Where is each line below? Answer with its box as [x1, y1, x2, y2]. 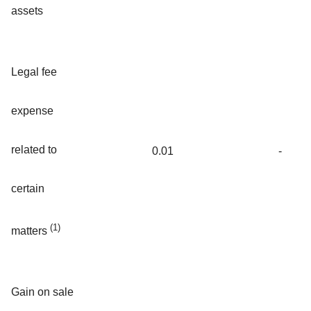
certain [11, 182, 44, 194]
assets [11, 4, 43, 17]
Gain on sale [11, 285, 74, 298]
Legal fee [11, 65, 57, 78]
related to [11, 143, 57, 155]
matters [11, 225, 50, 237]
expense [11, 104, 53, 117]
